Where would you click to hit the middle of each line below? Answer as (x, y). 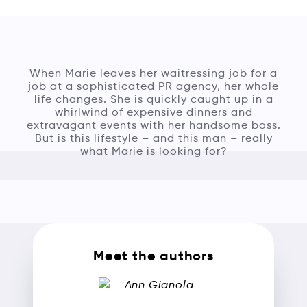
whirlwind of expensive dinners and (153, 112)
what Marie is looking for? (153, 151)
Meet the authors (153, 256)
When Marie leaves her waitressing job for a (153, 73)
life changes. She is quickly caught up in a (153, 99)
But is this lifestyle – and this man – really (153, 138)
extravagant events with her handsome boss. (153, 125)
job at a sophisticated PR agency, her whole (153, 86)
